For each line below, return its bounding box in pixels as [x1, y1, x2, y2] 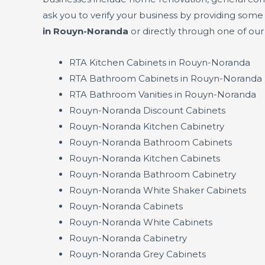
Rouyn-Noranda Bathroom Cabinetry [69, 169, 236, 180]
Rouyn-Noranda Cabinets [69, 201, 183, 212]
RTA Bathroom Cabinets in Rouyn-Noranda [69, 73, 262, 85]
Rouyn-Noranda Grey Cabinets [69, 248, 206, 260]
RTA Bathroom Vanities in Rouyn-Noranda [69, 89, 256, 101]
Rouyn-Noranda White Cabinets [69, 216, 212, 228]
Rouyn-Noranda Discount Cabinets [69, 105, 225, 117]
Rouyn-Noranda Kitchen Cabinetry [69, 121, 224, 132]
